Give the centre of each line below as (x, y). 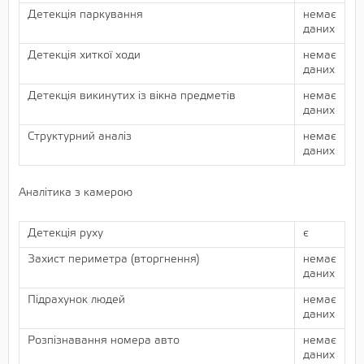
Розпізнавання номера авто (104, 340)
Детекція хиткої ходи (84, 55)
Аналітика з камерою (76, 193)
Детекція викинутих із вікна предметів (132, 96)
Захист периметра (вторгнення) (114, 259)
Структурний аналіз (80, 136)
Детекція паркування (85, 15)
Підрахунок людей (76, 300)
